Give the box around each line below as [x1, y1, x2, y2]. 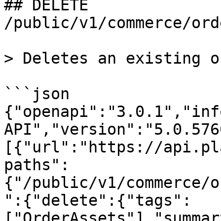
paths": [4, 156, 70, 174]
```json [4, 85, 70, 103]
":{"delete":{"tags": [4, 191, 191, 209]
